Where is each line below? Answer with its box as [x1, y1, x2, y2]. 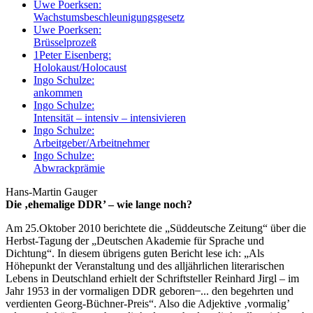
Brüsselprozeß [34, 36, 96, 48]
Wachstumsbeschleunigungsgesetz [34, 10, 184, 23]
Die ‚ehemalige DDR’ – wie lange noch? [6, 198, 192, 210]
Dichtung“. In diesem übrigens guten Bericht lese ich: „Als [6, 247, 264, 259]
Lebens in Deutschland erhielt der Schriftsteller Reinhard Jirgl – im [6, 272, 299, 284]
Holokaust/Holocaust [34, 61, 126, 73]
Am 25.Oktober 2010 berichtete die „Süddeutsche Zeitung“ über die [6, 221, 306, 234]
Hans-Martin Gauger [6, 185, 97, 198]
